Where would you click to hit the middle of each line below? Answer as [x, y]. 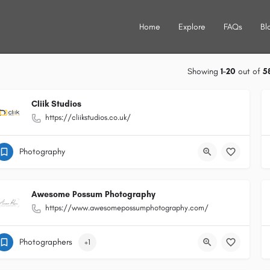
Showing [204, 71]
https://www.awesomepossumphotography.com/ [127, 208]
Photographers [46, 242]
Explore [192, 27]
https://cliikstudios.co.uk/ [88, 117]
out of [249, 71]
